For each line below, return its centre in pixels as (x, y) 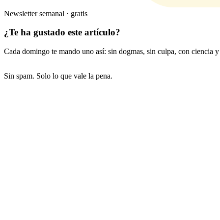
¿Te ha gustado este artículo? (62, 32)
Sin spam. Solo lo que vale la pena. (58, 76)
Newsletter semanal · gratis (46, 13)
